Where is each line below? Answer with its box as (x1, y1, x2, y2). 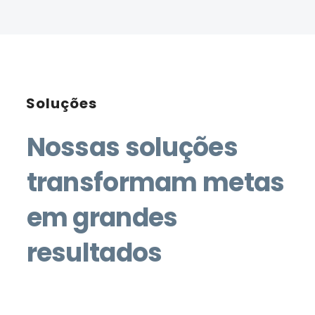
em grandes (26, 200, 178, 236)
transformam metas (26, 165, 285, 201)
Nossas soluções (26, 129, 238, 166)
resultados (26, 235, 167, 271)
